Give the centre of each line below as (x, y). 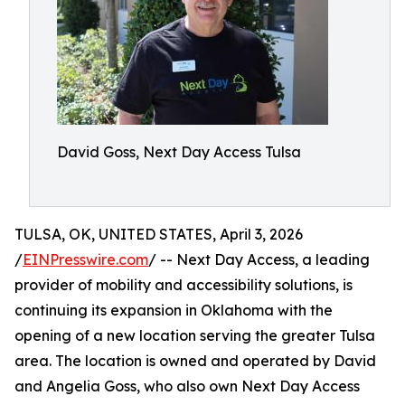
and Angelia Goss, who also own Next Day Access (187, 386)
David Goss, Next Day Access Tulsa (179, 152)
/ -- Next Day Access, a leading (259, 259)
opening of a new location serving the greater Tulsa (195, 335)
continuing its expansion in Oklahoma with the (174, 310)
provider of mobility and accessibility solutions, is (184, 285)
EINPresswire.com (85, 259)
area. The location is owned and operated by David (195, 361)
